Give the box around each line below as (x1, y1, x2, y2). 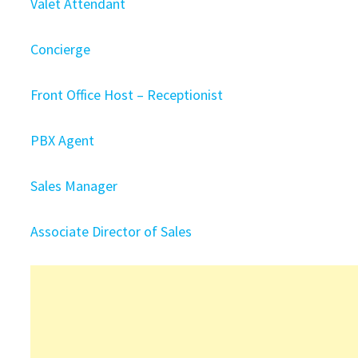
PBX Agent (30, 131, 95, 149)
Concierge (30, 40, 91, 58)
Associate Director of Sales (30, 222, 193, 241)
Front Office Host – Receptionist (30, 86, 224, 104)
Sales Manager (30, 177, 118, 195)
